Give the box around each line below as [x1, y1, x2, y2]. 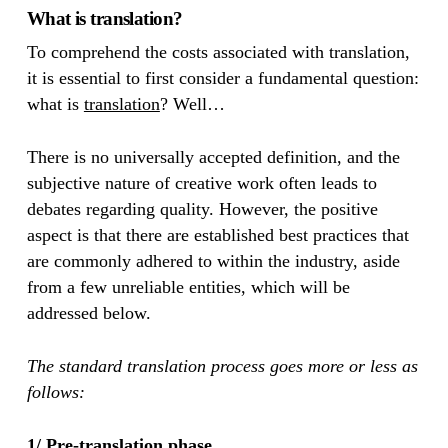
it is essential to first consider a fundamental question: [26, 67, 419, 88]
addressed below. [26, 302, 151, 323]
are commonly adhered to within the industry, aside [26, 250, 400, 271]
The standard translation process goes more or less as [26, 355, 418, 376]
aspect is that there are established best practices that [26, 224, 409, 245]
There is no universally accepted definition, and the [26, 146, 400, 167]
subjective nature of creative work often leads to [26, 172, 377, 193]
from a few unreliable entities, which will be [26, 276, 350, 297]
